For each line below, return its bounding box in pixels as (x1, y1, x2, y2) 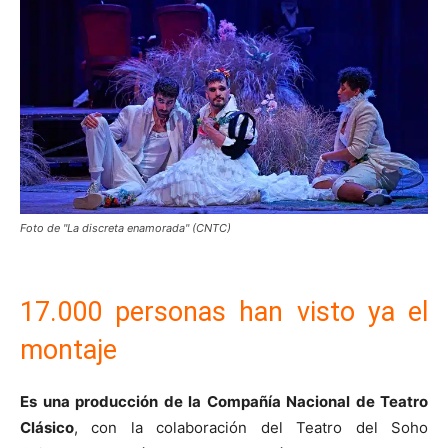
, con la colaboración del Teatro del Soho (74, 418, 428, 438)
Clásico (20, 418, 74, 438)
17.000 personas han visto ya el (20, 296, 428, 329)
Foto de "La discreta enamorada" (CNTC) (20, 221, 231, 236)
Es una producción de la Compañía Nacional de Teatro (20, 392, 428, 412)
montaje (20, 334, 117, 367)
